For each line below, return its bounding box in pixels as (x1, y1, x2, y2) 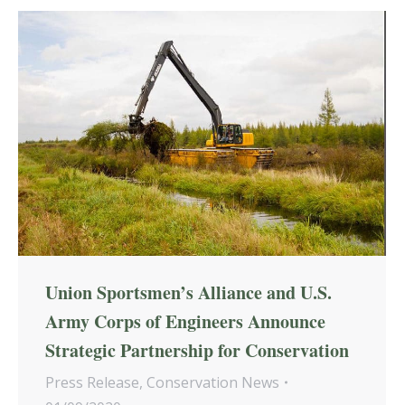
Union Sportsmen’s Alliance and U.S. (45, 278, 332, 306)
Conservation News (146, 372, 279, 392)
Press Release (45, 372, 139, 392)
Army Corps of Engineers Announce (45, 307, 325, 334)
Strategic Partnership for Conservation (45, 336, 349, 363)
